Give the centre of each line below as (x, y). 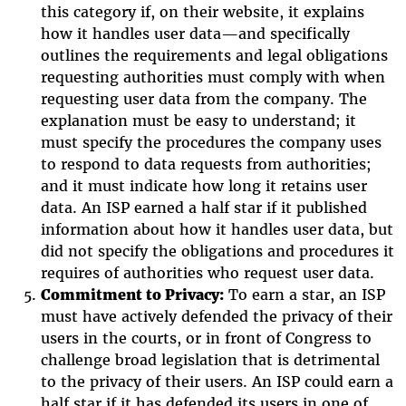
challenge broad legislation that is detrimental (210, 359)
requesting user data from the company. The (203, 98)
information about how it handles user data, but (217, 229)
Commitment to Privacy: (132, 294)
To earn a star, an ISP (304, 294)
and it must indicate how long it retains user (203, 185)
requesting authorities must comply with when (213, 77)
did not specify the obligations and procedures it (217, 251)
